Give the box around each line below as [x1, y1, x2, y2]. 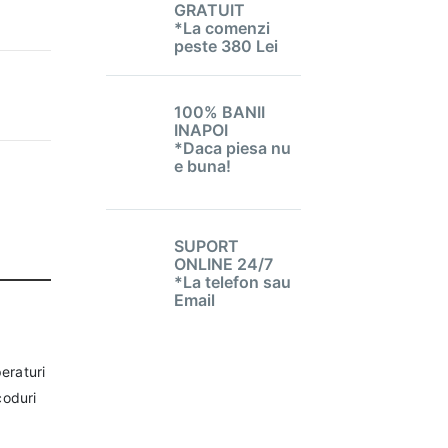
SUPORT [174, 236, 240, 256]
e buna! [174, 156, 232, 176]
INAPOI [174, 120, 229, 140]
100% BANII [174, 102, 266, 122]
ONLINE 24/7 [174, 254, 274, 274]
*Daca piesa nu [174, 138, 292, 158]
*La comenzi [174, 18, 271, 38]
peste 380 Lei [174, 36, 279, 56]
